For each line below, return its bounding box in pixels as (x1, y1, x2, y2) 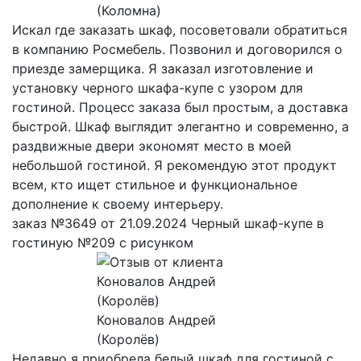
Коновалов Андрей (96, 312, 216, 329)
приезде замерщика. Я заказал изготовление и (12, 60, 313, 77)
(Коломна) (96, 2, 161, 19)
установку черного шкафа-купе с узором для (12, 80, 303, 97)
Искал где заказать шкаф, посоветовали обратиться (12, 22, 347, 39)
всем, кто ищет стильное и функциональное (12, 176, 297, 193)
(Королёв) (96, 331, 160, 348)
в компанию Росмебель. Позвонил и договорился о (12, 41, 342, 58)
